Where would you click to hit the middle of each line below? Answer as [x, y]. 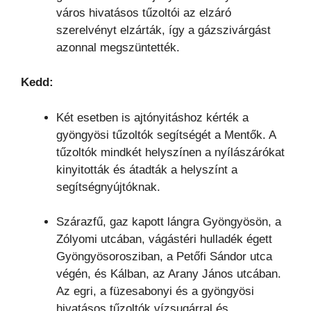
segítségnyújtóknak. [108, 187]
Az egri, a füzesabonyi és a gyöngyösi [155, 292]
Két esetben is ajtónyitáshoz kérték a [152, 117]
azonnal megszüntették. [118, 47]
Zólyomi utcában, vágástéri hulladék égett [164, 239]
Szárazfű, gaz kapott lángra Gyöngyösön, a [169, 222]
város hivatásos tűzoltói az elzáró [144, 12]
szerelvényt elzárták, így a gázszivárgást [163, 30]
